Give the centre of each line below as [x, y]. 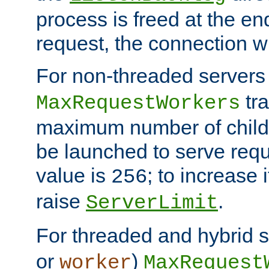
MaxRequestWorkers [138, 103]
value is [74, 175]
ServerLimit [152, 203]
